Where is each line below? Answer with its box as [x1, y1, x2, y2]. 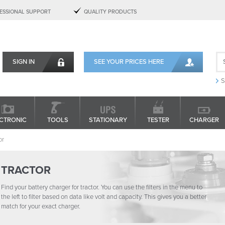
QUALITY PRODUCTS [84, 9, 137, 15]
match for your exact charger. [1, 202, 80, 210]
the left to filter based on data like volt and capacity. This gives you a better [1, 193, 206, 201]
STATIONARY [89, 116, 127, 124]
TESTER [147, 116, 169, 124]
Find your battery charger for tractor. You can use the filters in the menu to [1, 183, 202, 191]
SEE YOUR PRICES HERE [94, 58, 164, 66]
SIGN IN [13, 58, 35, 66]
